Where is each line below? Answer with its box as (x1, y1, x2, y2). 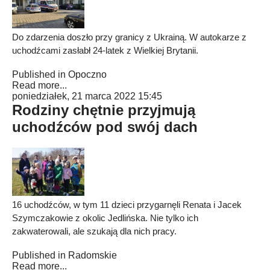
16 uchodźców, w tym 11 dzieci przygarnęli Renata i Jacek (12, 199, 242, 210)
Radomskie (68, 250, 117, 260)
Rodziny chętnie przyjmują (12, 102, 195, 118)
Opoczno (68, 69, 107, 80)
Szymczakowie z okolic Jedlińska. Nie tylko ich (12, 213, 198, 223)
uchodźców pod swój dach (12, 119, 198, 135)
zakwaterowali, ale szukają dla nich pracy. (12, 226, 177, 236)
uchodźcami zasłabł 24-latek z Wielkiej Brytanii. (12, 45, 198, 55)
